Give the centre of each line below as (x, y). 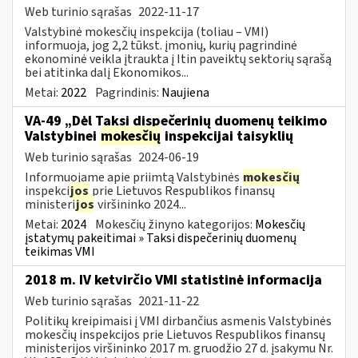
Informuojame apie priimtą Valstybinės (133, 177)
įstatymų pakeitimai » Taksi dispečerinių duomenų (161, 238)
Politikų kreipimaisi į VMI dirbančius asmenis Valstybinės (178, 321)
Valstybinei (62, 136)
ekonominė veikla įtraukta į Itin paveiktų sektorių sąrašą (178, 59)
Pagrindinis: (128, 92)
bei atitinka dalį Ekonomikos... (107, 72)
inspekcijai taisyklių (227, 136)
